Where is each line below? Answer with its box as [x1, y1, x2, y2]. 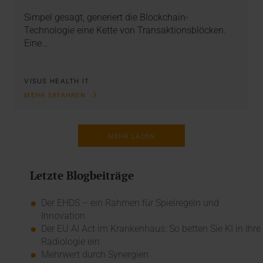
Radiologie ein [41, 235, 100, 247]
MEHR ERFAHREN [24, 91, 89, 99]
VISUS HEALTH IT [24, 77, 90, 86]
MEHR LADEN [107, 133, 156, 141]
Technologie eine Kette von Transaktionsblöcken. [24, 24, 227, 36]
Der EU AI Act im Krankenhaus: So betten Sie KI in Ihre [41, 222, 261, 234]
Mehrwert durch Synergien [41, 248, 149, 260]
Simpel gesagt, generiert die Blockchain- [24, 11, 189, 23]
